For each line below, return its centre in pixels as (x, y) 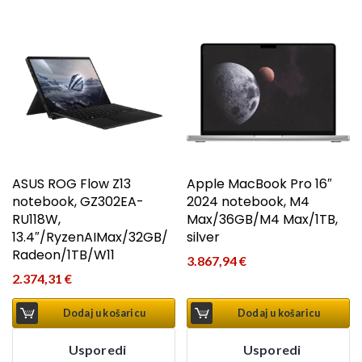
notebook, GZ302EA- (78, 202)
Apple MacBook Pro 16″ (260, 184)
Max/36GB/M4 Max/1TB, (263, 220)
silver (204, 238)
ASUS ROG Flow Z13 (72, 184)
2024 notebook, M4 (248, 202)
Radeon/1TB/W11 (63, 255)
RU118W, (36, 220)
